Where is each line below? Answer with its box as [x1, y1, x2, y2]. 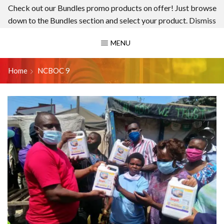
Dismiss [189, 15, 216, 25]
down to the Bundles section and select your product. [8, 15, 189, 25]
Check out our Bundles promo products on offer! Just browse [7, 3, 216, 12]
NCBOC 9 [37, 66, 70, 75]
